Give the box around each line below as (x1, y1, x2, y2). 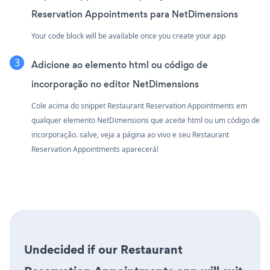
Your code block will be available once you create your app (31, 30, 225, 41)
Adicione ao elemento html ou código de (31, 58, 208, 71)
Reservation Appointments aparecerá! (31, 143, 159, 154)
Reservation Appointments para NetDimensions (31, 7, 238, 20)
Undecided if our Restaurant (24, 240, 183, 258)
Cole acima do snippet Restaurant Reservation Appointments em (31, 100, 247, 111)
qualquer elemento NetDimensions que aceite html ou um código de (31, 115, 260, 125)
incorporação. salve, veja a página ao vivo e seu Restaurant (31, 129, 229, 140)
